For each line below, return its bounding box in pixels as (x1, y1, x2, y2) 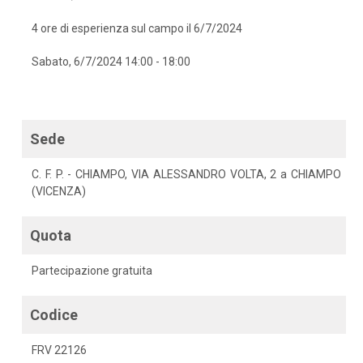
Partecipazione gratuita (32, 263, 152, 277)
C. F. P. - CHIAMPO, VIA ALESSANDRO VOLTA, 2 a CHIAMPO (32, 167, 341, 181)
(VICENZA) (32, 184, 86, 198)
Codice (30, 305, 78, 323)
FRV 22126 (32, 343, 87, 357)
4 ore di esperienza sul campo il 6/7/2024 (32, 21, 242, 35)
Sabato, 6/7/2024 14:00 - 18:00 (32, 54, 190, 68)
